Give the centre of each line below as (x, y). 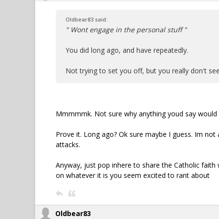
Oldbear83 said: (87, 19)
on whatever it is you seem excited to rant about (133, 175)
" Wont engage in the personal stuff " (126, 30)
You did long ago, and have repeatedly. (127, 50)
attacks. (68, 144)
